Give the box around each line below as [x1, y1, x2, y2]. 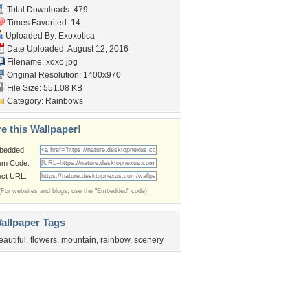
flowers [30, 235, 57, 245]
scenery [134, 235, 164, 245]
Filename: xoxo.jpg [5, 57, 78, 67]
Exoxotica [58, 31, 95, 41]
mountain [61, 235, 96, 245]
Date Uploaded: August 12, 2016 [5, 44, 129, 54]
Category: [5, 96, 45, 106]
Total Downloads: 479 [5, 5, 88, 14]
